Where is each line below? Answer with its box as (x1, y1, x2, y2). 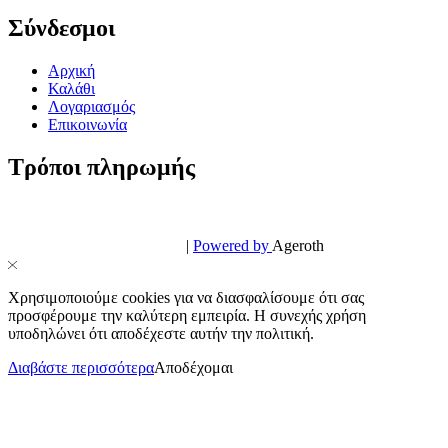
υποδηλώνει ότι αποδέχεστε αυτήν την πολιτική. (8, 325, 314, 343)
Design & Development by (8, 237, 182, 255)
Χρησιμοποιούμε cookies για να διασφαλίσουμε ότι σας (8, 289, 364, 307)
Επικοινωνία (48, 116, 127, 134)
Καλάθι (48, 80, 95, 98)
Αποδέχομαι (154, 359, 233, 377)
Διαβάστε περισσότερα (8, 359, 154, 377)
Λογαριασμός (48, 98, 135, 116)
